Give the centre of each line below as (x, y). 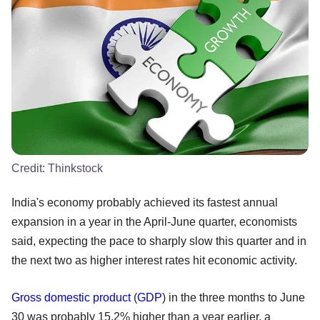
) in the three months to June (234, 297)
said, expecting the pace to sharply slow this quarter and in (159, 241)
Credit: (30, 168)
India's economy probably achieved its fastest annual (145, 202)
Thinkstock (75, 168)
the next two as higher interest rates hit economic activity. (154, 260)
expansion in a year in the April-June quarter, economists (154, 221)
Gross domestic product (71, 297)
